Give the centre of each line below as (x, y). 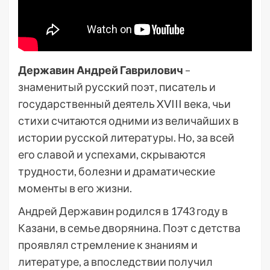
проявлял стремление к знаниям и (108, 245)
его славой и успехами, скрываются (112, 154)
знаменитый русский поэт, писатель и (117, 87)
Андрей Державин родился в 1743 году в (123, 211)
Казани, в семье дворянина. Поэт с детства (129, 228)
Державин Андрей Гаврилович (101, 70)
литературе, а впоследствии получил (115, 262)
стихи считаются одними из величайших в (128, 121)
